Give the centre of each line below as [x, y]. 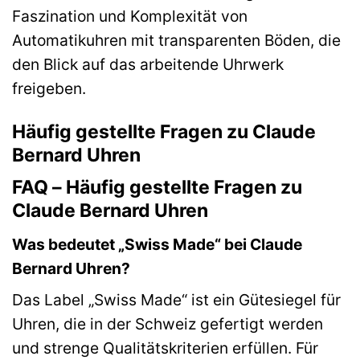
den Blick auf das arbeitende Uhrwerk [148, 64]
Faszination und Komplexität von [130, 16]
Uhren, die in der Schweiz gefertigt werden [168, 324]
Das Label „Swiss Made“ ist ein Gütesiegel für [176, 300]
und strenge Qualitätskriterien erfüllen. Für [165, 348]
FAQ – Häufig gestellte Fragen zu [157, 188]
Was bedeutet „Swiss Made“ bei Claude [157, 244]
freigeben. [49, 88]
